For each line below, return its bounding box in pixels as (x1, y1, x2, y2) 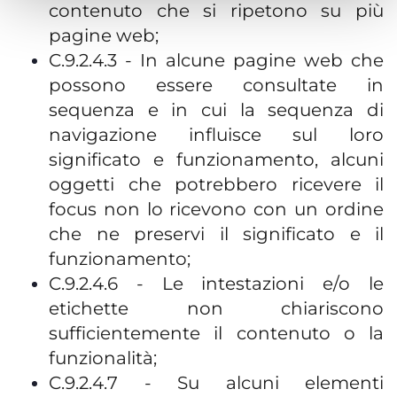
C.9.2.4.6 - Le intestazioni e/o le (49, 273, 384, 294)
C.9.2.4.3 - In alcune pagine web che (49, 50, 384, 71)
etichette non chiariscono (49, 298, 384, 319)
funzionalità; (49, 347, 157, 369)
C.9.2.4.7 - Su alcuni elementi (49, 372, 384, 393)
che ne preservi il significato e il (49, 223, 384, 245)
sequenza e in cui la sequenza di (49, 99, 384, 121)
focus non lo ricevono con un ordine (49, 198, 384, 220)
